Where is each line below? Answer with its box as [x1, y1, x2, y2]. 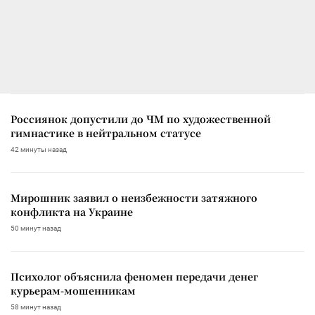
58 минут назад [11, 302, 61, 311]
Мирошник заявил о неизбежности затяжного [11, 190, 257, 205]
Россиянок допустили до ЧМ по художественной [11, 111, 271, 126]
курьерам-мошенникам [11, 283, 136, 297]
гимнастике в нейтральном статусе [11, 125, 201, 140]
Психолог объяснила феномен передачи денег [11, 269, 258, 283]
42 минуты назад [11, 145, 67, 153]
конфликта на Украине [11, 204, 133, 219]
